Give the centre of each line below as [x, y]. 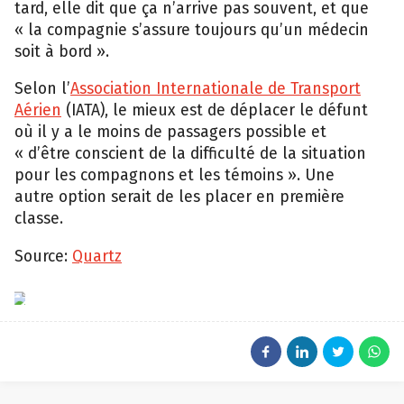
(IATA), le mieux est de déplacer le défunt [215, 111]
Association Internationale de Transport [216, 89]
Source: [43, 256]
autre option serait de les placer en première [179, 197]
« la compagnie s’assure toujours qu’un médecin [192, 30]
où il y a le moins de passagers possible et [170, 133]
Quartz [97, 256]
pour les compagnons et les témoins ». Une [174, 176]
